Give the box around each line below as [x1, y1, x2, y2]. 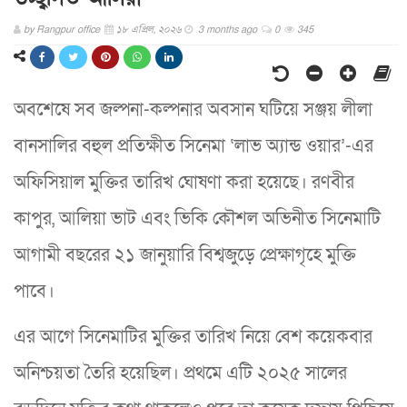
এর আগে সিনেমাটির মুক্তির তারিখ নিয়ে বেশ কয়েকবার [14, 325, 372, 350]
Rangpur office [36, 23, 100, 37]
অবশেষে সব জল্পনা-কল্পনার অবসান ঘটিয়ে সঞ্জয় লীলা [14, 98, 372, 123]
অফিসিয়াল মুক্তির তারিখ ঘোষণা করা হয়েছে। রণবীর [14, 171, 354, 195]
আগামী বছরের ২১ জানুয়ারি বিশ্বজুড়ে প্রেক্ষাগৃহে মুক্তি [14, 243, 356, 268]
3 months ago [195, 23, 257, 37]
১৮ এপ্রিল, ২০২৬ [116, 23, 184, 37]
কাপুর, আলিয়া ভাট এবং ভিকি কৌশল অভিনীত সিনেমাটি [14, 207, 381, 232]
